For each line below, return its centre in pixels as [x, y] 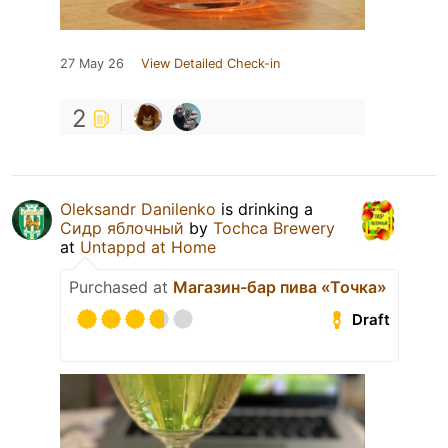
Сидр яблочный [122, 228]
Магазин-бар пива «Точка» [280, 287]
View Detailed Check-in [210, 64]
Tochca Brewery [274, 228]
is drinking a [264, 209]
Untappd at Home [148, 247]
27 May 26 [92, 64]
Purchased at [121, 287]
